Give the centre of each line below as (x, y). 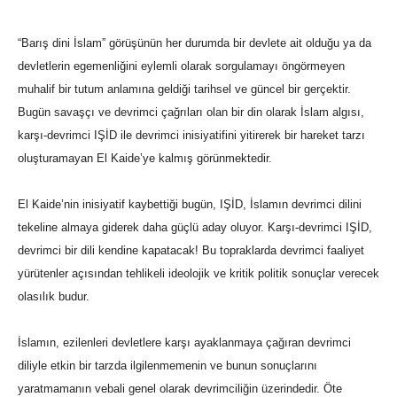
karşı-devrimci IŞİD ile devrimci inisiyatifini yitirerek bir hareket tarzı (191, 136)
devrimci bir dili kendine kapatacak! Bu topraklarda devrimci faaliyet (191, 251)
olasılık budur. (54, 297)
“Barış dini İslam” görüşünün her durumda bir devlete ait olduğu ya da (195, 43)
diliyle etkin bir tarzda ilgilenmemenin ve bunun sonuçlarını (167, 366)
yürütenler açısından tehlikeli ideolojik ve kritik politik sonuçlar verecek (198, 274)
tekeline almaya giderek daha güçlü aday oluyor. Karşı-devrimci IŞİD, (195, 228)
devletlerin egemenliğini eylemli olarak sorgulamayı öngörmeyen (181, 66)
